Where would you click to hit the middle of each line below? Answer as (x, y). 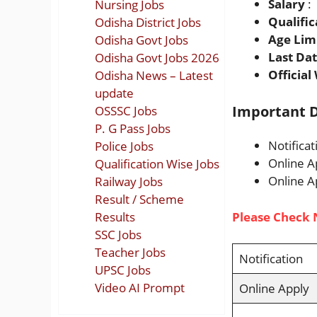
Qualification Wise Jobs (157, 163)
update (114, 93)
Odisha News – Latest (154, 75)
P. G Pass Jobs (133, 128)
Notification (271, 259)
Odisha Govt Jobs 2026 (157, 57)
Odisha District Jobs (148, 22)
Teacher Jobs (130, 252)
